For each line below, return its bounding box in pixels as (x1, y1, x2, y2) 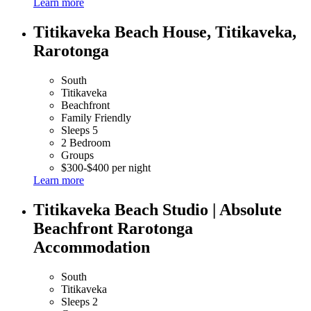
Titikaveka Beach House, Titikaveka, (33, 23, 296, 42)
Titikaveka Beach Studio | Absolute (33, 201, 282, 219)
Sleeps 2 (61, 296, 98, 308)
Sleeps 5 (61, 124, 98, 137)
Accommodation (33, 238, 150, 257)
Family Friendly (61, 112, 131, 124)
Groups (61, 149, 94, 162)
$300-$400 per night (61, 162, 151, 174)
